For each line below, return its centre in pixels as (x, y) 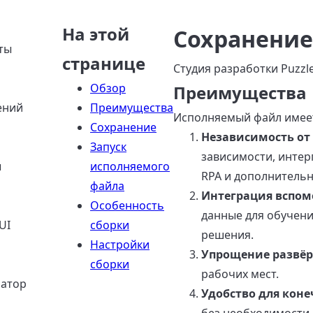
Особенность (127, 205)
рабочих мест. (240, 274)
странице (104, 63)
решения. (227, 235)
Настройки (120, 245)
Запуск (108, 147)
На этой (96, 34)
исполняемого (130, 166)
